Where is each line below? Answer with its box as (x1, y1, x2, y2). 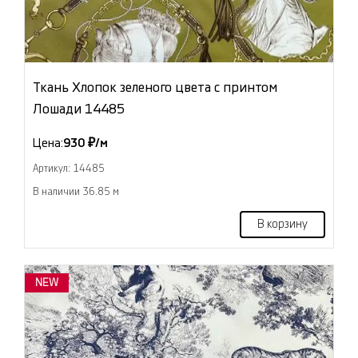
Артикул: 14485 (33, 164, 105, 174)
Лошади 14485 (33, 102, 125, 117)
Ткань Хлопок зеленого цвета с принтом (33, 81, 277, 95)
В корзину (257, 219, 308, 231)
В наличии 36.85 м (33, 187, 119, 197)
